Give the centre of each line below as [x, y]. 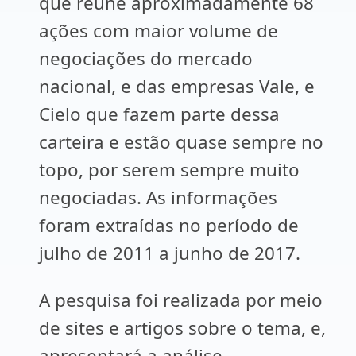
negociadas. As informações [159, 197]
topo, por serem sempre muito [170, 170]
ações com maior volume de [159, 31]
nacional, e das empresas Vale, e [177, 86]
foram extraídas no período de [169, 225]
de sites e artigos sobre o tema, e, [183, 328]
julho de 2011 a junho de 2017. [170, 253]
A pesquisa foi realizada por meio [181, 300]
